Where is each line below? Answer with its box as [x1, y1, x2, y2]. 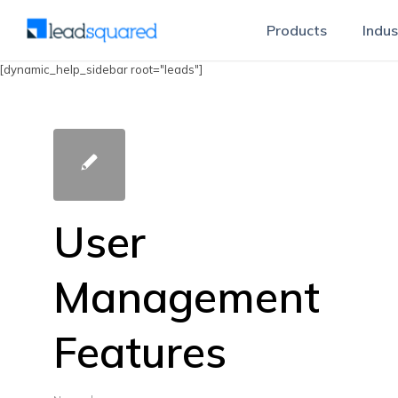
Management [53, 270, 320, 323]
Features [53, 325, 227, 378]
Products [267, 21, 327, 39]
